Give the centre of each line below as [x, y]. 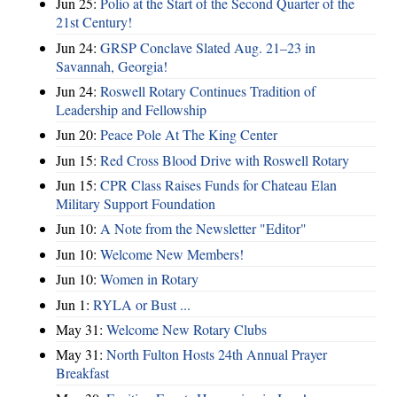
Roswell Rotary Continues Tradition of [208, 90]
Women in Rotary [149, 279]
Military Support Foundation [136, 204]
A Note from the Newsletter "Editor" [203, 229]
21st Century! [94, 22]
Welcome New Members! [172, 253]
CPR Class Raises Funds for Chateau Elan [218, 185]
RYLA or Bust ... [142, 304]
